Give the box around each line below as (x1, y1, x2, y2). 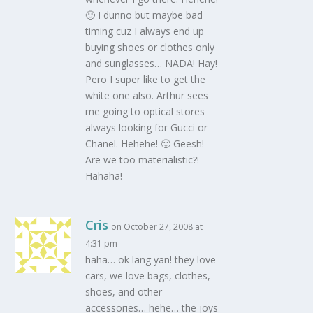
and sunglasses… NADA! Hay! (85, 56, 218, 70)
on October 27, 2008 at (111, 220, 203, 233)
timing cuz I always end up (85, 24, 205, 38)
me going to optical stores (85, 104, 205, 118)
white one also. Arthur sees (85, 88, 209, 102)
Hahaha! (85, 168, 123, 182)
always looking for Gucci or (85, 120, 208, 134)
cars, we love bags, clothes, (85, 268, 211, 282)
